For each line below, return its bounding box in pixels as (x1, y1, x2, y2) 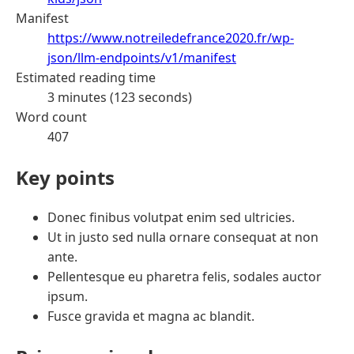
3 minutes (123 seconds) (47, 88, 192, 106)
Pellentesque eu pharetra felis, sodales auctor (47, 268, 322, 286)
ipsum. (47, 288, 88, 306)
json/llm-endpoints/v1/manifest (47, 48, 236, 66)
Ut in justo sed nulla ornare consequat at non (47, 228, 318, 247)
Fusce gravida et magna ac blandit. (47, 307, 254, 326)
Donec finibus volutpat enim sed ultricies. (47, 209, 295, 227)
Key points (16, 164, 115, 190)
